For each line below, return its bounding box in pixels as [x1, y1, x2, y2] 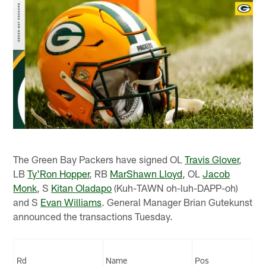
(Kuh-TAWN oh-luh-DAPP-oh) [112, 181, 239, 194]
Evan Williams [40, 195, 102, 208]
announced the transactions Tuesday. [13, 210, 173, 222]
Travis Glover [185, 153, 239, 165]
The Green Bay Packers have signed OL [13, 153, 185, 165]
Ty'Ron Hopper [27, 167, 90, 179]
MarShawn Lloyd [110, 167, 183, 179]
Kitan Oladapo [51, 181, 112, 194]
